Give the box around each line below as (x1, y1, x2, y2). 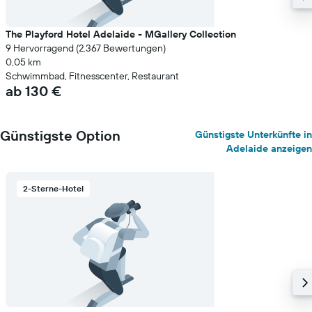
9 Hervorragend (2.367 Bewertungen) (6, 42, 166, 54)
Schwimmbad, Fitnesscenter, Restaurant (6, 70, 179, 82)
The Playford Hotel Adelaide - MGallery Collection (6, 28, 236, 40)
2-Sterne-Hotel (23, 183, 84, 194)
